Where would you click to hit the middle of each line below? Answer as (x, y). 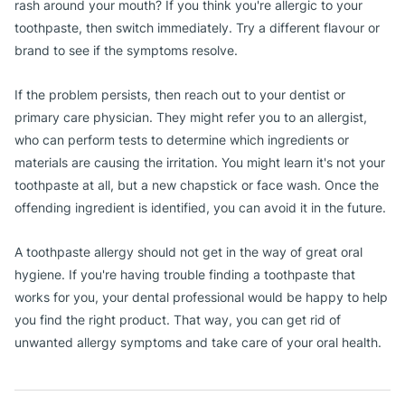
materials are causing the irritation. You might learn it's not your (200, 162)
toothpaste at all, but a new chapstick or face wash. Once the (197, 185)
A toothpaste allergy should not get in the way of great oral (188, 252)
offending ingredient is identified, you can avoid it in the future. (200, 207)
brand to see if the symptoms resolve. (126, 50)
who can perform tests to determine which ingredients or (182, 140)
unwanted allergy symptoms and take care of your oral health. (198, 342)
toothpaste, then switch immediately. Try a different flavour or (197, 28)
